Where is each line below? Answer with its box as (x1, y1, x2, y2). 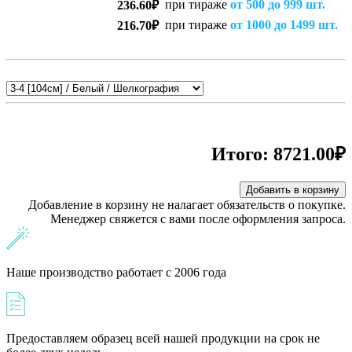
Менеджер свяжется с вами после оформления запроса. (50, 211, 346, 225)
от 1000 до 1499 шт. (230, 17, 338, 31)
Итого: (211, 143, 273, 164)
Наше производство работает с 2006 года (6, 265, 226, 279)
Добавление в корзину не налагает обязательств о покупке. (28, 197, 346, 211)
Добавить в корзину (246, 183, 339, 196)
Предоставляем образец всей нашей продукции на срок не (6, 331, 320, 345)
